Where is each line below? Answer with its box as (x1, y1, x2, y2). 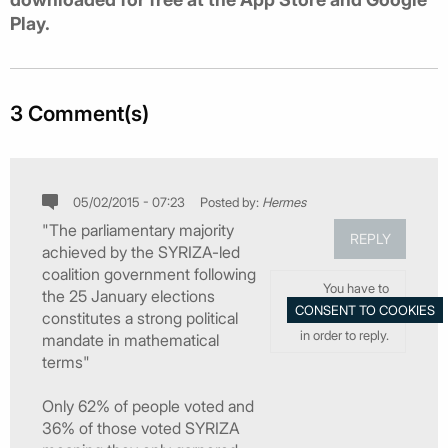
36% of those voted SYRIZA (42, 417, 240, 438)
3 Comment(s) (10, 100, 149, 126)
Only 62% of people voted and (42, 395, 254, 416)
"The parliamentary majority (42, 219, 234, 240)
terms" (42, 351, 90, 372)
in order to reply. (300, 326, 389, 343)
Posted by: (200, 193, 263, 210)
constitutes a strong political (42, 307, 238, 328)
